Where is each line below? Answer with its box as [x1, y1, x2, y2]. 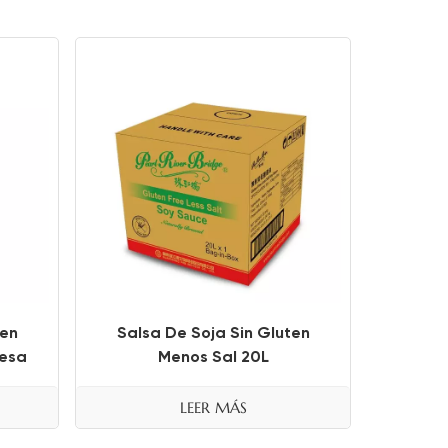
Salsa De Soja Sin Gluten [116, 322, 310, 342]
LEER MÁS [179, 397, 247, 417]
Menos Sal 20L [157, 346, 269, 366]
